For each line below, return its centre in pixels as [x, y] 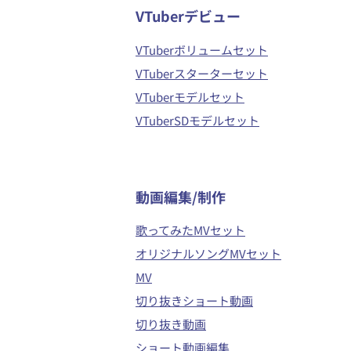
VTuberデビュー [188, 15]
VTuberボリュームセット [202, 49]
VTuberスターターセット [202, 73]
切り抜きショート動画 [194, 300]
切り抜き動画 [171, 324]
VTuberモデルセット [190, 96]
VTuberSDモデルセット [197, 120]
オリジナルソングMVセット [208, 253]
